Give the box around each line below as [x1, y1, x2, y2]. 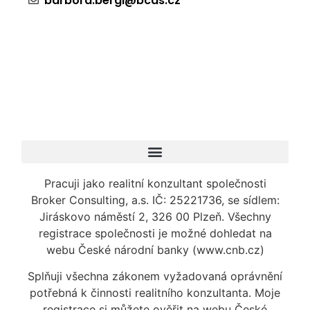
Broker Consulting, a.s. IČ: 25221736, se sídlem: [30, 192, 280, 207]
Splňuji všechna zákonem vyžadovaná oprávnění [28, 269, 282, 284]
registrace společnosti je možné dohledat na [38, 226, 272, 240]
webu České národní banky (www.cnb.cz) [46, 242, 264, 257]
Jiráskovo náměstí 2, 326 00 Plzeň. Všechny [39, 209, 271, 224]
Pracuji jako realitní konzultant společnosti [44, 176, 266, 190]
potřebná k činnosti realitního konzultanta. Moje [30, 286, 280, 300]
